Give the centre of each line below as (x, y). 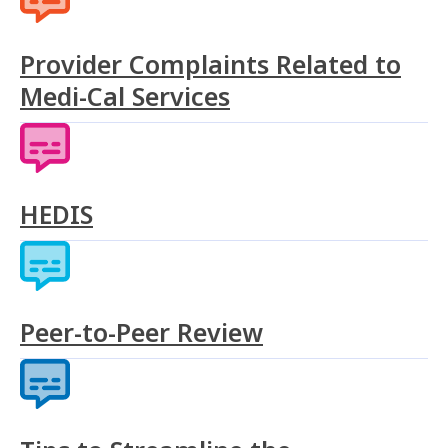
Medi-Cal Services (125, 96)
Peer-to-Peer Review (141, 332)
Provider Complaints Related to (210, 64)
